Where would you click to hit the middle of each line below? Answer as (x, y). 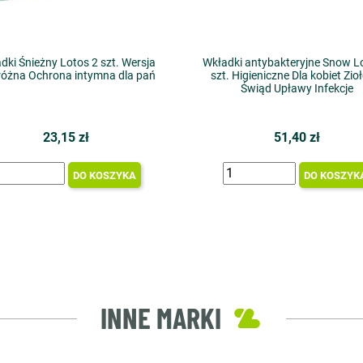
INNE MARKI (160, 317)
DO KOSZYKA (104, 175)
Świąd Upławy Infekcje (297, 88)
